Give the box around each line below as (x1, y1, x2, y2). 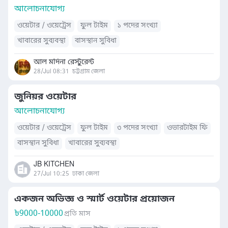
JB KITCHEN (34, 160, 74, 169)
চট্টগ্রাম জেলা (72, 68, 105, 76)
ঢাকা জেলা (72, 170, 99, 178)
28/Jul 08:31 (34, 68, 69, 76)
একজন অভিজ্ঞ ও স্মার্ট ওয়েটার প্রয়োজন (14, 193, 175, 205)
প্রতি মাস (64, 209, 91, 219)
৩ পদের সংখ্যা (117, 123, 158, 133)
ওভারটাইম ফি (167, 123, 208, 133)
